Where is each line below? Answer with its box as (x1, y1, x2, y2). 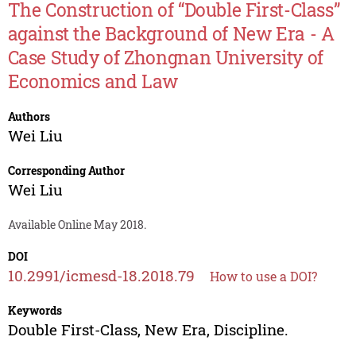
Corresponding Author (7, 163, 125, 179)
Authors (7, 109, 50, 125)
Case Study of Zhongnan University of (7, 45, 323, 70)
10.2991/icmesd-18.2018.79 (7, 265, 195, 286)
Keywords (7, 303, 62, 319)
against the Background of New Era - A (7, 21, 335, 46)
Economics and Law (7, 69, 179, 94)
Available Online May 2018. (7, 217, 146, 233)
